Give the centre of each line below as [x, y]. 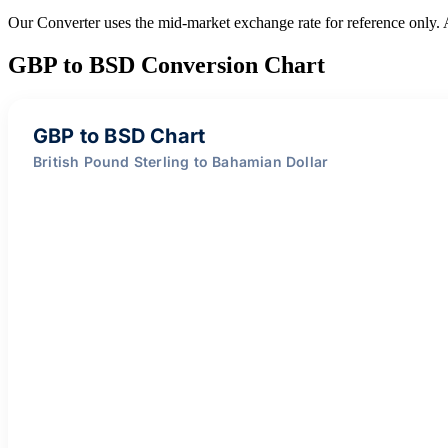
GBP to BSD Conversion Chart [166, 64]
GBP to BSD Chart [119, 135]
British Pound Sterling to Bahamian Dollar [181, 161]
